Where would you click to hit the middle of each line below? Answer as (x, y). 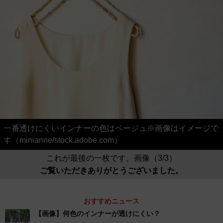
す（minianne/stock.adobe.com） (63, 140)
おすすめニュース (111, 201)
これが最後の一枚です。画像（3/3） (111, 158)
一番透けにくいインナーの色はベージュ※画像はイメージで (111, 128)
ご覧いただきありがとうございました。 (111, 170)
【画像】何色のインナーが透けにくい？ (98, 213)
